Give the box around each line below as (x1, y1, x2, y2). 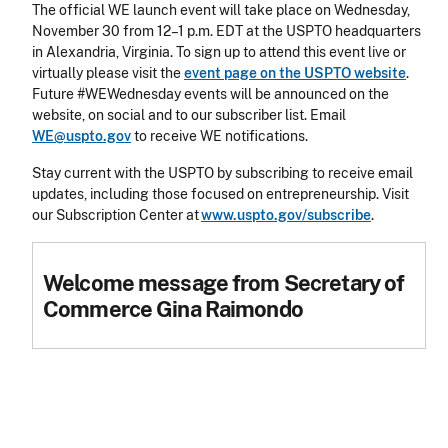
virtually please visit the (32, 65, 184, 82)
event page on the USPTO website (184, 65, 406, 82)
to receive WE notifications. (131, 128, 311, 145)
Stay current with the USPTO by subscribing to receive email (32, 165, 413, 182)
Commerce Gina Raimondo (43, 295, 303, 322)
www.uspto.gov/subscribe (201, 207, 371, 224)
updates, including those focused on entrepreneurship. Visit (32, 186, 409, 203)
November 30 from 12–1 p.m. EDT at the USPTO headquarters (32, 23, 421, 40)
